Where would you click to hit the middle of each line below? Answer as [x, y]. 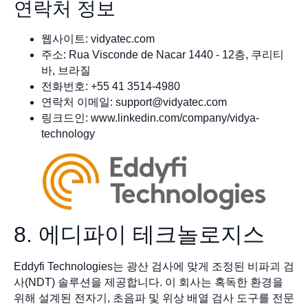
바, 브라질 [66, 71]
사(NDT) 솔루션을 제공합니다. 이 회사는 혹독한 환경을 [148, 282]
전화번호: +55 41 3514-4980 [111, 87]
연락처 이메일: [78, 102]
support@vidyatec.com [171, 102]
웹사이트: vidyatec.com [98, 39]
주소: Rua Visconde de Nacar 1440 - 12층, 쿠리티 [163, 55]
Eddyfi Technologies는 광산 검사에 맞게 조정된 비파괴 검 [154, 266]
